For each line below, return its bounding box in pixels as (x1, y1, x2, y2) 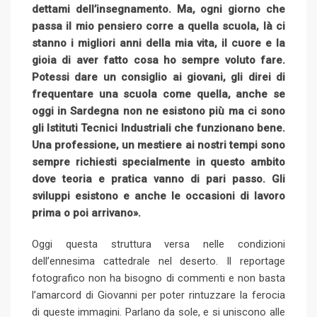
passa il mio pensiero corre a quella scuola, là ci (32, 19, 285, 33)
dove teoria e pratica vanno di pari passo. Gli (32, 172, 285, 185)
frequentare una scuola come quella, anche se (32, 87, 285, 100)
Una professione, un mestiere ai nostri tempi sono (32, 138, 285, 151)
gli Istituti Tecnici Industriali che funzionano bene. (32, 121, 285, 134)
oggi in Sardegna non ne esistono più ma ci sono (32, 104, 285, 117)
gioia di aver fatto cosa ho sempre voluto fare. (32, 53, 285, 67)
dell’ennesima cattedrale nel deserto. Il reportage (32, 254, 285, 267)
